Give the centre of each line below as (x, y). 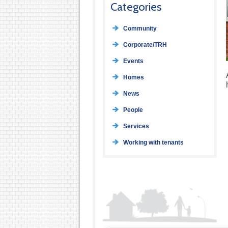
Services (136, 126)
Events (133, 61)
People (133, 110)
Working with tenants (153, 143)
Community (140, 29)
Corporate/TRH (145, 45)
